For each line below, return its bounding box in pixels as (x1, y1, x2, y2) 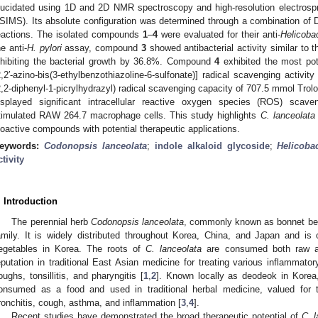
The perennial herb (11, 216, 91, 227)
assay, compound (61, 42, 141, 53)
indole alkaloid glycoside (154, 140, 270, 151)
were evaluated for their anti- (158, 28, 280, 40)
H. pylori (26, 42, 62, 53)
